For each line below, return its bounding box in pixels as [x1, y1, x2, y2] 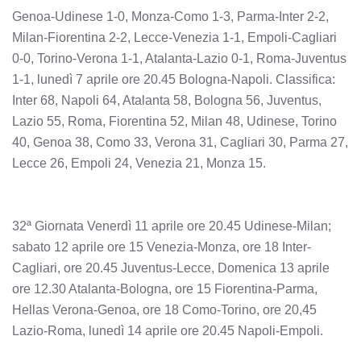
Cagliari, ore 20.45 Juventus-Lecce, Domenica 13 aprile [12, 261, 330, 275]
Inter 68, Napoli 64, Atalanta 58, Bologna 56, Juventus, [12, 93, 322, 107]
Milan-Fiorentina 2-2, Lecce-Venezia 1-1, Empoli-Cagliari [12, 31, 337, 44]
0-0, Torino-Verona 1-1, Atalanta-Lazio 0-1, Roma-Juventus [12, 52, 346, 65]
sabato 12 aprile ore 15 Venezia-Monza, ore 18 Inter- [12, 240, 311, 254]
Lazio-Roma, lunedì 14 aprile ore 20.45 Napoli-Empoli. [12, 324, 323, 338]
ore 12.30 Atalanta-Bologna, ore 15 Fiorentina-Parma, [12, 282, 317, 296]
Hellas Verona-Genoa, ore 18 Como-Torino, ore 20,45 [12, 303, 317, 317]
